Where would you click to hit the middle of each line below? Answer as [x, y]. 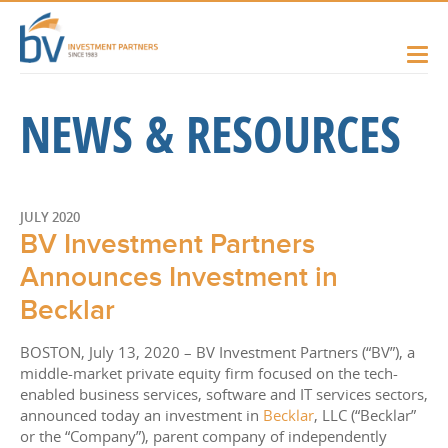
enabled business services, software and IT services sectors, [224, 394]
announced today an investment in [141, 415]
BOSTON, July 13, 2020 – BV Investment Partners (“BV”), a [217, 352]
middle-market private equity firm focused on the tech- [209, 373]
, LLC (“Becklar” [365, 415]
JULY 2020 [50, 217]
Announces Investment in [179, 278]
